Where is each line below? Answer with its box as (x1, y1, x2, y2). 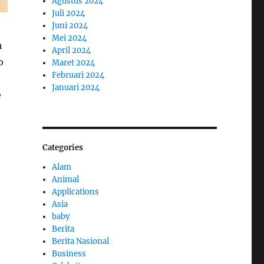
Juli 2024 (52, 8, 85, 19)
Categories (42, 143, 83, 153)
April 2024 (52, 45, 91, 56)
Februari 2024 (52, 70, 105, 81)
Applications (52, 187, 100, 197)
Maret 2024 (52, 58, 95, 68)
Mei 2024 (52, 33, 87, 44)
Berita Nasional (52, 236, 110, 247)
